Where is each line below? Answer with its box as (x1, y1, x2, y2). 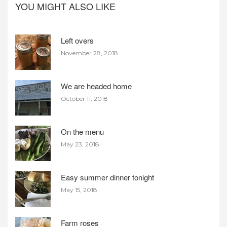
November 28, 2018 (61, 49, 119, 57)
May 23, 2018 (61, 140, 100, 148)
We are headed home (61, 81, 132, 92)
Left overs (61, 35, 94, 46)
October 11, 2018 (61, 95, 108, 103)
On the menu (61, 126, 104, 137)
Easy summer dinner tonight (61, 172, 155, 183)
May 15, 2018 (61, 186, 98, 194)
